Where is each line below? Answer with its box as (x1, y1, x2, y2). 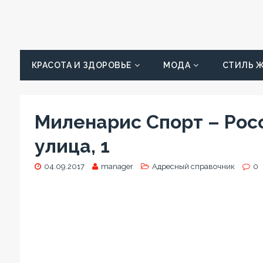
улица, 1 (34, 135, 110, 157)
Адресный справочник (151, 162, 235, 171)
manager (100, 162, 133, 171)
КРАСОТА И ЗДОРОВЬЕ (31, 60, 131, 70)
